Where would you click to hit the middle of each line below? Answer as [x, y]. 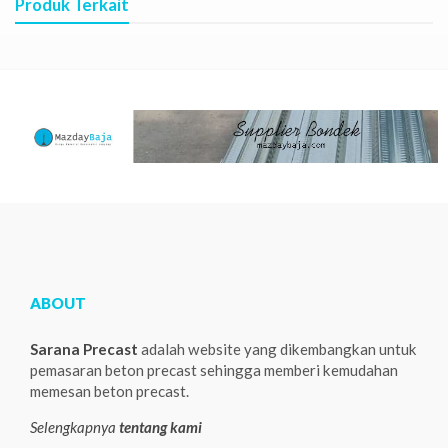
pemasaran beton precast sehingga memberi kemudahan [214, 370]
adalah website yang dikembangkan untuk [277, 349]
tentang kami [160, 427]
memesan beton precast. [109, 391]
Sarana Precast [84, 349]
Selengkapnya [74, 427]
